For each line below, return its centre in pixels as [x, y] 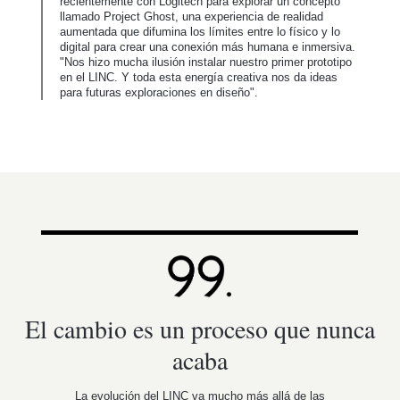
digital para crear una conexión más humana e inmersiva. [208, 47]
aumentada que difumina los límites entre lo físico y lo [200, 32]
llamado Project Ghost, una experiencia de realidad [192, 17]
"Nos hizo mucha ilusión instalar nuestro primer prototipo [206, 62]
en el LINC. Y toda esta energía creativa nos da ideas [199, 78]
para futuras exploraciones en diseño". [159, 93]
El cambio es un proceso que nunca [200, 329]
